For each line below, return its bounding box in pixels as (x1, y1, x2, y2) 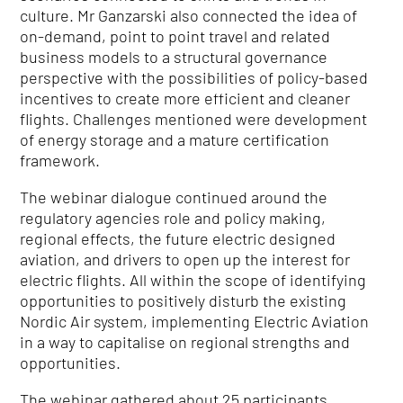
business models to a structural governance (20, 47, 328, 67)
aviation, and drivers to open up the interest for (20, 249, 351, 270)
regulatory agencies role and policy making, (20, 208, 327, 228)
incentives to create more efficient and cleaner (20, 88, 351, 109)
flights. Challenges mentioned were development (20, 109, 368, 130)
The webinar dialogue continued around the (20, 187, 328, 208)
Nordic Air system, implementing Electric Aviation (20, 311, 370, 332)
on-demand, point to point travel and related (20, 26, 331, 47)
